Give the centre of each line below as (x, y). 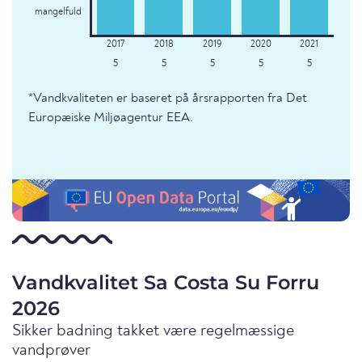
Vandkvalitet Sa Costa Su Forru (166, 283)
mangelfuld (58, 13)
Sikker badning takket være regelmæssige (153, 332)
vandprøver (51, 351)
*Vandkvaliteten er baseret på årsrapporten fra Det (168, 99)
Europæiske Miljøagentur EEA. (111, 118)
